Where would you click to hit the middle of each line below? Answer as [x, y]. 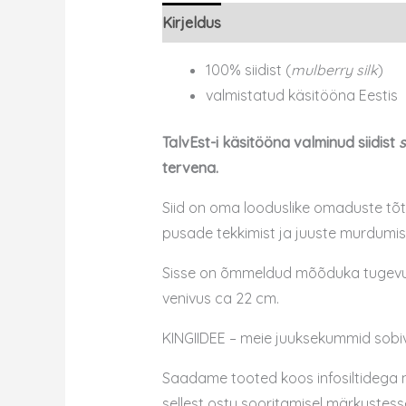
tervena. [190, 167]
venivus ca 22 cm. [220, 298]
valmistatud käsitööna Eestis [301, 95]
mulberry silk [334, 69]
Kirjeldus [191, 22]
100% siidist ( [248, 69]
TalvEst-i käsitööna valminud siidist [280, 142]
